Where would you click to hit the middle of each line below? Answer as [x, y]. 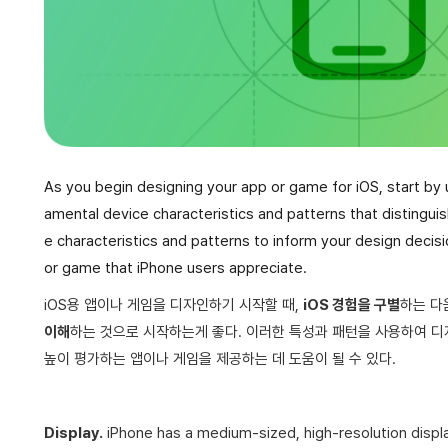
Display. [73, 433]
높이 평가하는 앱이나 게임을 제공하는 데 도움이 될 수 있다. [220, 359]
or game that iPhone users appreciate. [175, 268]
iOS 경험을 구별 [351, 305]
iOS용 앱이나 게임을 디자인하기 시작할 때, [173, 305]
